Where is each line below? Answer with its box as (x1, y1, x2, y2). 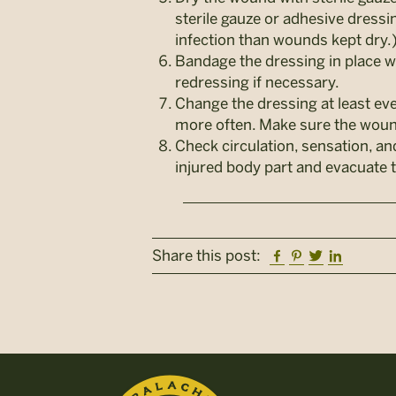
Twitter (323, 246, 370, 264)
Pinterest (303, 246, 366, 264)
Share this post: (152, 247, 261, 265)
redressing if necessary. (175, 73, 339, 91)
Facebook (284, 246, 350, 264)
